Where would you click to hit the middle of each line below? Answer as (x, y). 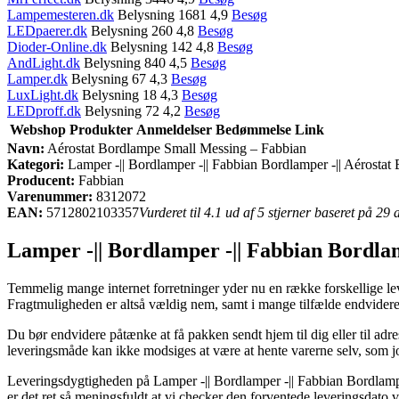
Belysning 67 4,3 (119, 78)
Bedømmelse (253, 129)
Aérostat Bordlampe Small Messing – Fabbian (175, 148)
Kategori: (36, 164)
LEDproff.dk (44, 110)
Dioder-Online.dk (57, 46)
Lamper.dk (37, 78)
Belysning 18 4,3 (130, 94)
